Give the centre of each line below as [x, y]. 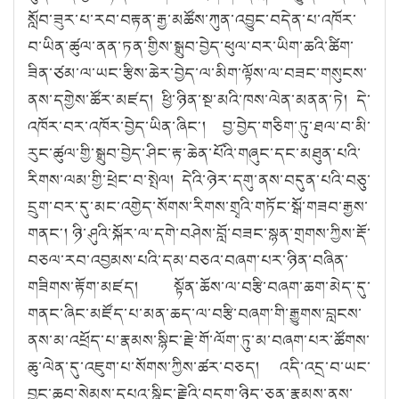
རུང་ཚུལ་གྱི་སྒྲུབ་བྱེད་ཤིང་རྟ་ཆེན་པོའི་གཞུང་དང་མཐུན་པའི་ [195, 153]
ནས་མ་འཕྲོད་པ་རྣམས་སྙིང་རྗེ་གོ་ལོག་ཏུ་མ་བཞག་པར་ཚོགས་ [199, 340]
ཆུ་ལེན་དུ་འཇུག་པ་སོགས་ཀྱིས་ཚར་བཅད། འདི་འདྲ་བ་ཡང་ [199, 366]
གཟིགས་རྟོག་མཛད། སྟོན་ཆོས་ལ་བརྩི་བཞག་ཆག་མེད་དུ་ [199, 286]
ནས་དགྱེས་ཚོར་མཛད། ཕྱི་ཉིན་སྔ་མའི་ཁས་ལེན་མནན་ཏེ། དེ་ [199, 99]
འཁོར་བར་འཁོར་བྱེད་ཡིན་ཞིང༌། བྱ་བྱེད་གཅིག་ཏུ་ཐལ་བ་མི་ [199, 126]
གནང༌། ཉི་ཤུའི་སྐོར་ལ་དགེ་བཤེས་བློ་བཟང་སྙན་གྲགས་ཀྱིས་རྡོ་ [199, 233]
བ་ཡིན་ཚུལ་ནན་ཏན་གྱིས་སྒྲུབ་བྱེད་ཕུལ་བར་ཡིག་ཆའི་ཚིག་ [191, 46]
